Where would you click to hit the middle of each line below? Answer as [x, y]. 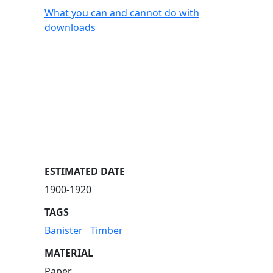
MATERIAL [69, 253]
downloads [70, 27]
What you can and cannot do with [122, 13]
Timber [107, 230]
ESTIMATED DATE [85, 171]
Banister [64, 230]
